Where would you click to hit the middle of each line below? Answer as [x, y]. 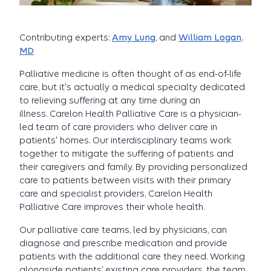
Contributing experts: [66, 38]
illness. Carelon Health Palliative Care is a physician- [130, 114]
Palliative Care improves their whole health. [112, 207]
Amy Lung [134, 38]
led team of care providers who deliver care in [118, 127]
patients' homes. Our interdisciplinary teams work [126, 140]
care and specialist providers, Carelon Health [116, 194]
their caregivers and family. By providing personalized [133, 167]
